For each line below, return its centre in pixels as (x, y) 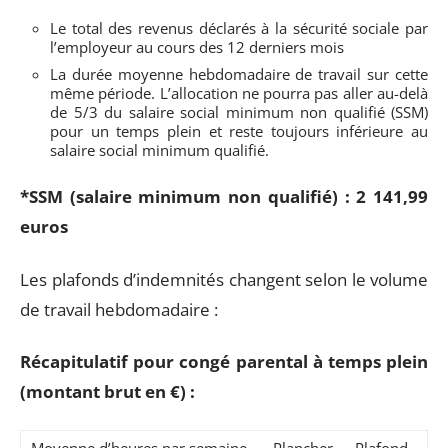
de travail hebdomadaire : (119, 309)
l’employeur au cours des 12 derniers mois (197, 46)
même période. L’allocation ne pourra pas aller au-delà (239, 92)
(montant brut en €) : (107, 391)
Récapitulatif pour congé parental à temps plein (224, 361)
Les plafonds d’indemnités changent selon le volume (224, 279)
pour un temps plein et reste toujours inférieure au (239, 130)
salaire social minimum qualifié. (159, 149)
